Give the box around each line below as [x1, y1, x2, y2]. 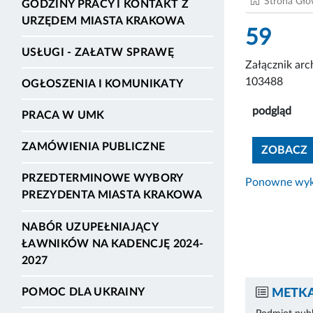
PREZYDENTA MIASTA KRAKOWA [22, 189, 203, 201]
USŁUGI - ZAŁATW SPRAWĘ [22, 46, 175, 58]
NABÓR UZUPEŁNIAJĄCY [22, 221, 159, 233]
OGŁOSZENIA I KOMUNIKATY [22, 78, 184, 89]
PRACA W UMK [22, 110, 105, 122]
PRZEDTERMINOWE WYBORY [22, 173, 183, 184]
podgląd [252, 105, 291, 117]
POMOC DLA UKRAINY [22, 286, 145, 298]
